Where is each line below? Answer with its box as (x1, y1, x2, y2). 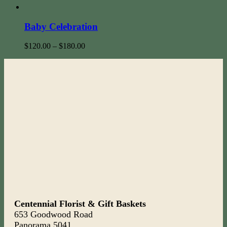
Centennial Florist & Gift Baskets (14, 199, 146, 209)
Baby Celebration (24, 21, 98, 32)
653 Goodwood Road (14, 209, 93, 220)
